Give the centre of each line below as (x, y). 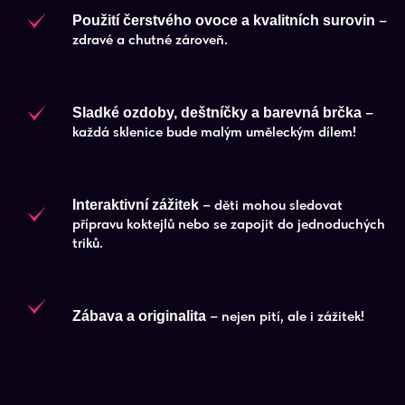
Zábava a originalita (139, 316)
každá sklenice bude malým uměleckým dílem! (214, 132)
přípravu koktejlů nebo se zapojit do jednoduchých (229, 224)
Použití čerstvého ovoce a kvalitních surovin (224, 20)
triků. (88, 243)
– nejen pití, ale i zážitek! (285, 316)
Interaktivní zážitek (136, 205)
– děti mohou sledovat (271, 205)
